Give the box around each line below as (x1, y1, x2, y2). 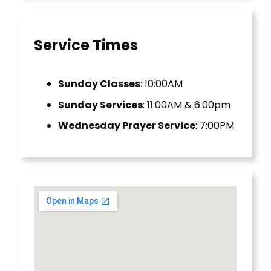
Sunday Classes (58, 76, 140, 91)
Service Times (34, 34, 138, 55)
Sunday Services (58, 97, 143, 112)
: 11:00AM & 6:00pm (143, 97, 230, 112)
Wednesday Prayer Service (58, 119, 195, 133)
